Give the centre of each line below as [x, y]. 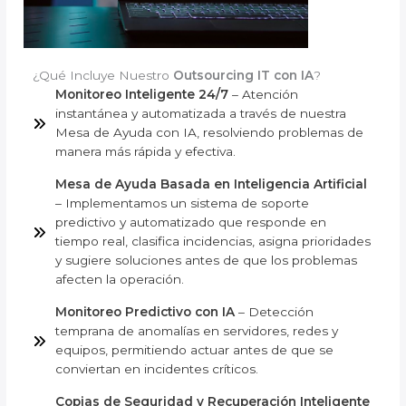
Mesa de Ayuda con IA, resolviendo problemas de [210, 133]
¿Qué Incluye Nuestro [103, 76]
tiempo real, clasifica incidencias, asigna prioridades [213, 242]
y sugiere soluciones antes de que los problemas [207, 261]
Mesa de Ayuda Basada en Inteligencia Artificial [212, 184]
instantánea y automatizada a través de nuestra [201, 114]
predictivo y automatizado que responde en [191, 222]
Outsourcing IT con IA [244, 76]
